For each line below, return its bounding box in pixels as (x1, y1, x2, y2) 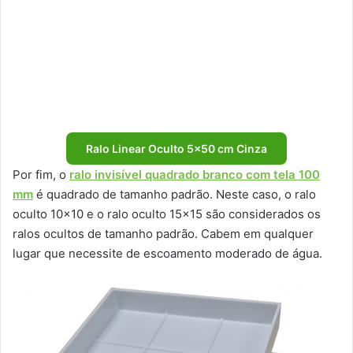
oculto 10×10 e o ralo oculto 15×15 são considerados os (13, 206, 321, 222)
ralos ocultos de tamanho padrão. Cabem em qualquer (13, 226, 314, 242)
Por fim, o (13, 167, 69, 183)
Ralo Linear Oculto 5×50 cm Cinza (86, 142, 267, 156)
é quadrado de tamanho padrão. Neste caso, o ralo (33, 187, 316, 203)
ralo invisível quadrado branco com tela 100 (69, 167, 320, 183)
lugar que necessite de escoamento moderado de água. (13, 246, 322, 262)
